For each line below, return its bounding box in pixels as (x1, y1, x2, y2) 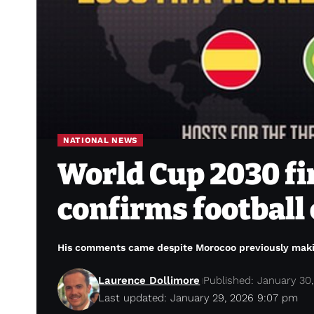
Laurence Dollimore (98, 274, 200, 287)
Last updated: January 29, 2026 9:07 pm (98, 292, 299, 305)
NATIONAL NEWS (63, 135, 138, 145)
